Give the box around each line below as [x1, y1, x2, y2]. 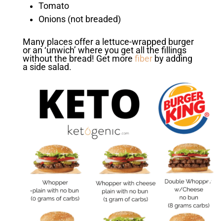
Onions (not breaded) [38, 14, 121, 24]
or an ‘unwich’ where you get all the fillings [22, 45, 186, 55]
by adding [152, 53, 192, 64]
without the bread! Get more [22, 53, 135, 64]
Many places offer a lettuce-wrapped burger [22, 37, 194, 47]
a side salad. [22, 62, 72, 72]
